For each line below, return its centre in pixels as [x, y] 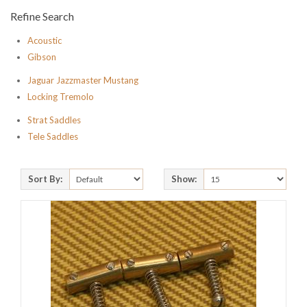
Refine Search [42, 16]
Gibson [42, 57]
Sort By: [45, 179]
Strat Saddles [54, 120]
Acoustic [45, 41]
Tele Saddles [53, 137]
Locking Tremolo [61, 97]
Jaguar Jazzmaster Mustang [83, 81]
